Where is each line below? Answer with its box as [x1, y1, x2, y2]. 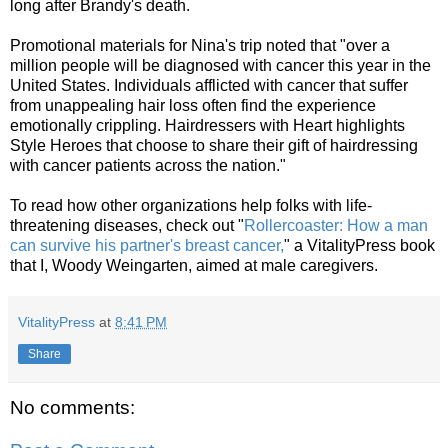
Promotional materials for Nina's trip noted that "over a [10, 36, 390, 54]
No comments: [10, 396, 135, 418]
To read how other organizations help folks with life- [10, 196, 372, 214]
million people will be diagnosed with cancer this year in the [10, 56, 431, 74]
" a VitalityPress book [284, 236, 435, 254]
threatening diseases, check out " [10, 216, 244, 234]
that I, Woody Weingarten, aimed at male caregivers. [10, 256, 378, 274]
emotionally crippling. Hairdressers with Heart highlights [10, 116, 405, 134]
